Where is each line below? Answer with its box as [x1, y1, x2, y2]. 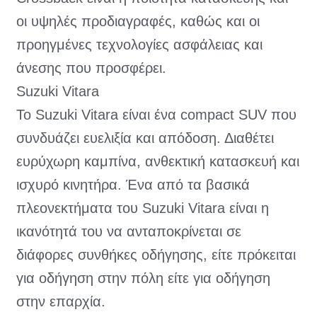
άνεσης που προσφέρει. [16, 60, 166, 76]
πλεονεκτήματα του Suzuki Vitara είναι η [16, 200, 269, 217]
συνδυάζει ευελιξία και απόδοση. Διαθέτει [16, 130, 274, 146]
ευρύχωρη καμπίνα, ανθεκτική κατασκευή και [16, 154, 299, 170]
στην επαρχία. [16, 294, 105, 310]
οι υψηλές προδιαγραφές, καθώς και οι [16, 13, 260, 30]
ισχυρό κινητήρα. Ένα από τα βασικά [16, 177, 250, 193]
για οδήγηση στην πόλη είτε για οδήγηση [16, 270, 270, 287]
